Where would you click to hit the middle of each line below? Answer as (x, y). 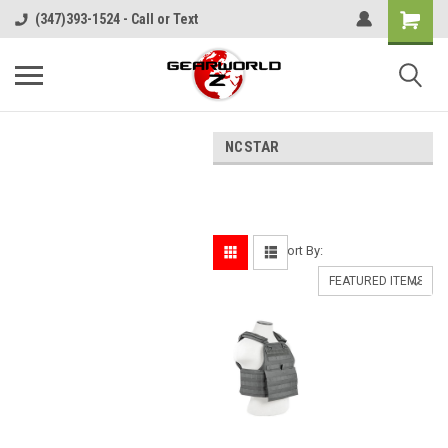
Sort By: (301, 250)
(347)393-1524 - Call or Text (116, 19)
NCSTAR (252, 147)
